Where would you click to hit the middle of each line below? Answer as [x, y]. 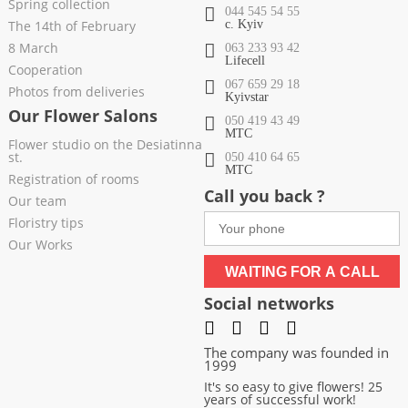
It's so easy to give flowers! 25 [293, 387]
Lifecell [245, 61]
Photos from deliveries [76, 92]
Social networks [269, 304]
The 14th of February [71, 26]
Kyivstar [247, 97]
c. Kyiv [244, 25]
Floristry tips [46, 223]
